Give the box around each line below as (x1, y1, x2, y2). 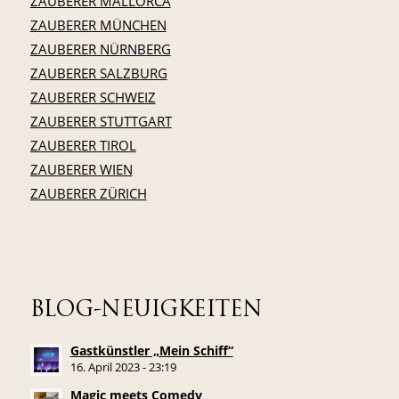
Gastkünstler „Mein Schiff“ (69, 342, 233, 360)
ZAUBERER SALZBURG (29, 63, 167, 82)
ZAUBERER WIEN (29, 159, 133, 178)
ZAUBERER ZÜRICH (29, 183, 147, 202)
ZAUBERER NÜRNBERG (29, 39, 171, 58)
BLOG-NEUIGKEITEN (29, 300, 263, 322)
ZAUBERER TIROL (29, 135, 136, 154)
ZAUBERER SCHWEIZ (29, 87, 156, 106)
